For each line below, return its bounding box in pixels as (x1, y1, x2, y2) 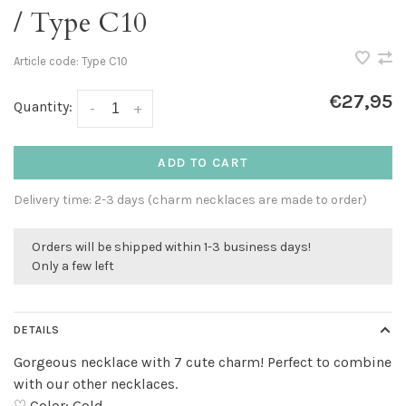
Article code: (14, 54, 79, 68)
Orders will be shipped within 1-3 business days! (32, 238, 311, 255)
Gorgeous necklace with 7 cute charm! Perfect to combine (14, 353, 391, 371)
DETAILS (14, 323, 60, 336)
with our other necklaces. (14, 374, 178, 392)
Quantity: (14, 98, 72, 116)
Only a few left (32, 257, 114, 274)
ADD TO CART (158, 154, 248, 170)
